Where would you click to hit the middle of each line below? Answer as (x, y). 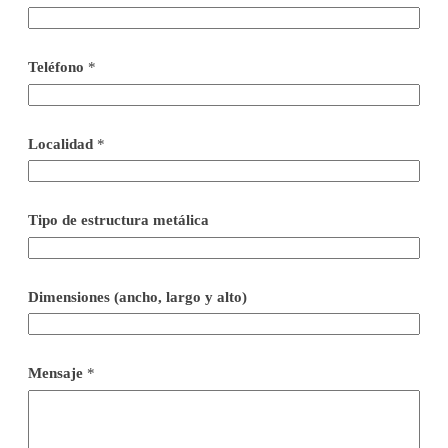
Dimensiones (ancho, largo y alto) (137, 296)
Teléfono (57, 67)
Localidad (62, 143)
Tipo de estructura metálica (118, 220)
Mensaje (57, 373)
